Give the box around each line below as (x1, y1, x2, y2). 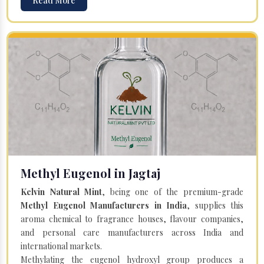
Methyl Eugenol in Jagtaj (21, 164, 160, 181)
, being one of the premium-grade (102, 186, 244, 197)
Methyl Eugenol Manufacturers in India (21, 199, 187, 211)
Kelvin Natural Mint (21, 186, 103, 197)
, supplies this (187, 199, 243, 211)
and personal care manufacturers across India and (21, 226, 243, 238)
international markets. (21, 240, 102, 252)
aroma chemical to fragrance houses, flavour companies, (21, 213, 243, 225)
